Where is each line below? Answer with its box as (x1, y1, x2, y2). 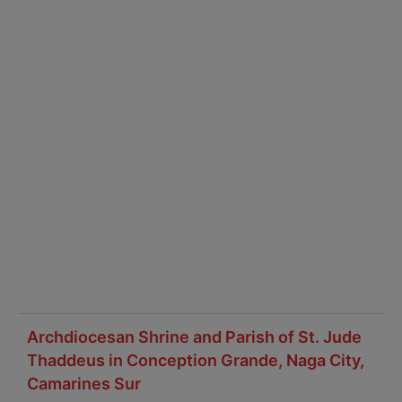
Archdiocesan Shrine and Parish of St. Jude (27, 328, 362, 346)
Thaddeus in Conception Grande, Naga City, (27, 351, 364, 370)
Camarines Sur (27, 374, 141, 393)
